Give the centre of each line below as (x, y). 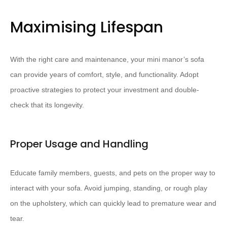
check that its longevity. (47, 105)
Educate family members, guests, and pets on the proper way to (113, 173)
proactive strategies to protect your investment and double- (105, 90)
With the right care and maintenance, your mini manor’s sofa (107, 60)
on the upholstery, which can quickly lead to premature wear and (113, 203)
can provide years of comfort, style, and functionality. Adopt (104, 75)
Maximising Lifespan (87, 28)
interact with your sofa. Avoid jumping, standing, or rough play (109, 188)
